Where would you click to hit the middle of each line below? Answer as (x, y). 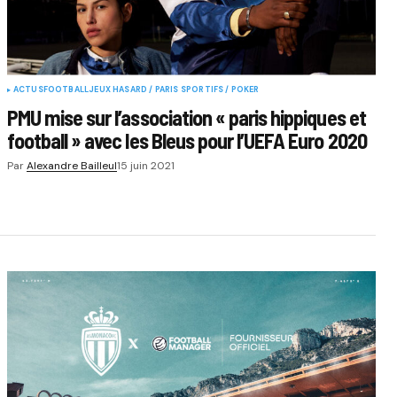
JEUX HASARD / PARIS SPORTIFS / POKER (174, 89)
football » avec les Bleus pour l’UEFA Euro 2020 (187, 140)
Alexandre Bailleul (71, 165)
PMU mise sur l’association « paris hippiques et (186, 117)
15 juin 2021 (145, 165)
